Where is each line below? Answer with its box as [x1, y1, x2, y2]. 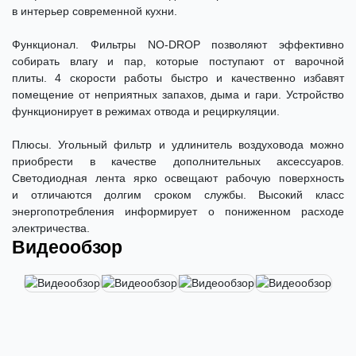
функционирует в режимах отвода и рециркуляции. [12, 105, 280, 118]
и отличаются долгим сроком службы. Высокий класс [12, 188, 344, 202]
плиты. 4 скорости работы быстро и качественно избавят [12, 72, 344, 85]
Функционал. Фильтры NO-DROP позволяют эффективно [12, 38, 344, 52]
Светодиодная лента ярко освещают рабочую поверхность [12, 172, 344, 185]
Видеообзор [12, 238, 122, 258]
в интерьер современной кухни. [12, 5, 177, 18]
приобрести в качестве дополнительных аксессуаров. [12, 155, 344, 168]
